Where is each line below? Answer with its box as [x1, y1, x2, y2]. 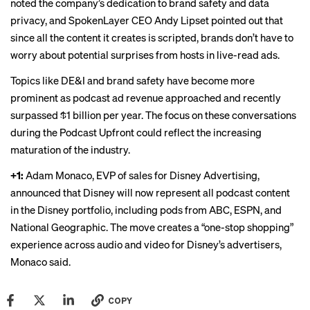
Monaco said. [10, 255, 71, 268]
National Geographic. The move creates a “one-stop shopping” [10, 220, 293, 234]
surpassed [10, 108, 58, 122]
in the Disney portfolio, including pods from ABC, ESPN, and [10, 203, 282, 217]
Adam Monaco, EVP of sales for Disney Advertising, [26, 168, 259, 182]
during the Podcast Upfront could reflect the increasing [10, 125, 262, 139]
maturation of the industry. [10, 143, 130, 156]
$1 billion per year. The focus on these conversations [58, 108, 296, 122]
